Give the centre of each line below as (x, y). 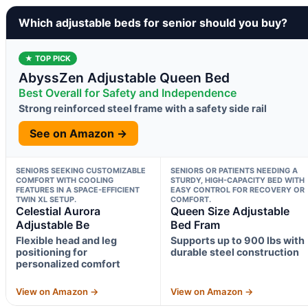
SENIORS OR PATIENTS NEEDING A (234, 170)
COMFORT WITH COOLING (65, 180)
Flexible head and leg (66, 240)
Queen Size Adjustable (230, 211)
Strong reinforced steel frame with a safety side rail (143, 108)
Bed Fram (195, 224)
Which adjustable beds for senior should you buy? (153, 22)
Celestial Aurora (58, 211)
